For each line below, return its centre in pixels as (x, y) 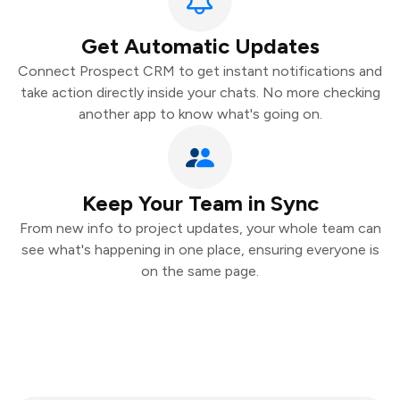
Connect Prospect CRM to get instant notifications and (200, 71)
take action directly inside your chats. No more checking (200, 92)
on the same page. (200, 271)
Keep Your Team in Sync (200, 203)
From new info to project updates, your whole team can (200, 228)
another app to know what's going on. (200, 114)
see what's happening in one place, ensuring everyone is (200, 250)
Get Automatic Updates (200, 46)
